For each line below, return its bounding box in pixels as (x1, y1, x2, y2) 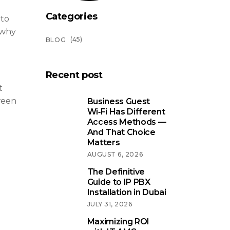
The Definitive (87, 166, 145, 177)
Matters (87, 137, 120, 147)
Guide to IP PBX (87, 177, 150, 187)
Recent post (45, 69, 103, 81)
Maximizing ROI (87, 216, 150, 226)
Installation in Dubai (87, 187, 166, 197)
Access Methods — (87, 117, 166, 127)
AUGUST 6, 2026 (87, 150, 143, 158)
